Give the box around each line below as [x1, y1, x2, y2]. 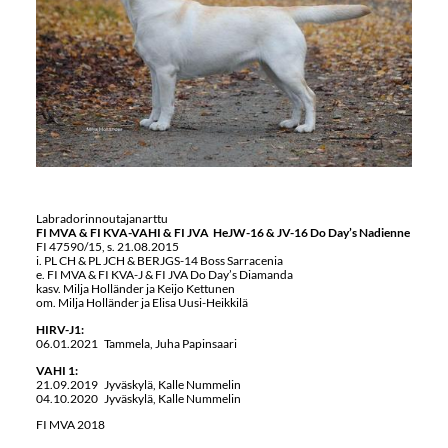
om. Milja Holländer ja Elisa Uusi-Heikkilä [35, 294, 248, 310]
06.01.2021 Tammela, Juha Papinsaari [35, 335, 237, 351]
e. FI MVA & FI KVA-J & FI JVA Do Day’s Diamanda [35, 266, 293, 282]
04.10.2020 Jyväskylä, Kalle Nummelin [35, 390, 241, 406]
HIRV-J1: [35, 321, 84, 337]
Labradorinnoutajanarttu [35, 210, 168, 226]
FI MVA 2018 [35, 417, 105, 433]
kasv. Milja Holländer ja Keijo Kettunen [35, 280, 235, 296]
